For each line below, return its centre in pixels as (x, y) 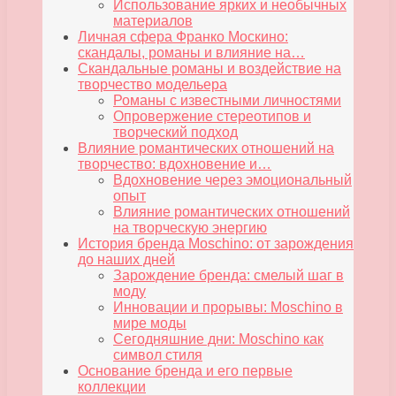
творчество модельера (152, 85)
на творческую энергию (190, 228)
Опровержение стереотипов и (212, 117)
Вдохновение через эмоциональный (232, 180)
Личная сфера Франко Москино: (183, 37)
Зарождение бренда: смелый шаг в (228, 276)
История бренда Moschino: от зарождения (216, 244)
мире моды (150, 324)
